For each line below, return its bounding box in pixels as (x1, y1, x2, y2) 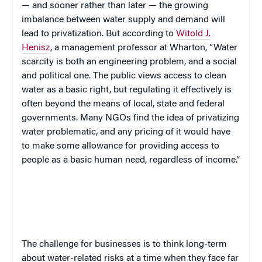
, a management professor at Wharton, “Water (50, 43, 237, 53)
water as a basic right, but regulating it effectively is (22, 85, 232, 95)
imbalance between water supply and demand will (22, 15, 225, 25)
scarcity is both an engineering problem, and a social (22, 57, 237, 67)
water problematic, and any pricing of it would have (22, 127, 230, 137)
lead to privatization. (22, 29, 106, 39)
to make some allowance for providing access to (22, 142, 219, 151)
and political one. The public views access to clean (22, 71, 226, 81)
